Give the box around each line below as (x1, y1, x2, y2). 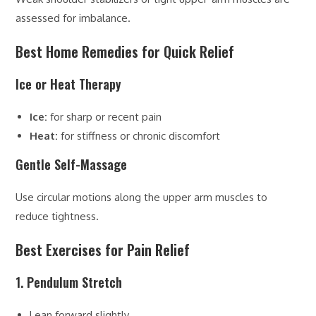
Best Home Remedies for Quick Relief (16, 40, 235, 62)
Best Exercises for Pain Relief (16, 238, 190, 260)
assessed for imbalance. (16, 11, 131, 25)
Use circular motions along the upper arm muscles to (16, 190, 268, 204)
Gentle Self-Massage (16, 154, 128, 174)
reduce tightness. (16, 209, 99, 223)
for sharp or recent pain (47, 109, 162, 123)
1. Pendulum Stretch (16, 272, 123, 291)
